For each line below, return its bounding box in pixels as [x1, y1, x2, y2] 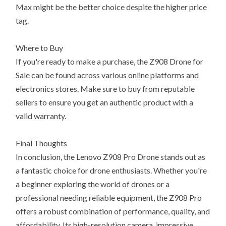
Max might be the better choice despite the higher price [16, 2, 207, 12]
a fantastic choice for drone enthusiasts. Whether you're [16, 165, 207, 176]
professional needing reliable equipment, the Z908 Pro [16, 193, 202, 203]
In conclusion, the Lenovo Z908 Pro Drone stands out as [16, 152, 206, 162]
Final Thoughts [16, 138, 68, 148]
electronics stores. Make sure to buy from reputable [16, 84, 195, 94]
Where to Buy [16, 43, 64, 53]
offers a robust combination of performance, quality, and [16, 206, 210, 216]
